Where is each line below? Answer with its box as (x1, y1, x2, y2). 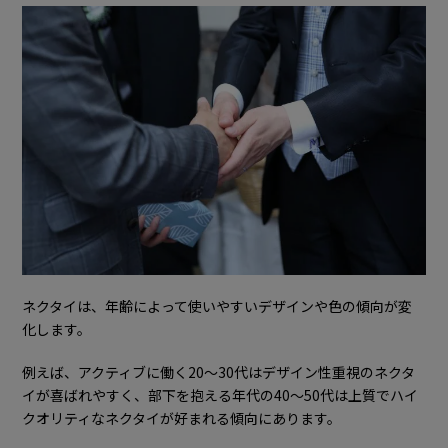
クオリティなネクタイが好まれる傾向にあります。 (22, 407, 342, 428)
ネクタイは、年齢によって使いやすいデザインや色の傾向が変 (22, 295, 413, 316)
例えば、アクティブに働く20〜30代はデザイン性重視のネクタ (22, 361, 416, 382)
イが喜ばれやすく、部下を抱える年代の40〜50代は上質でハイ (22, 384, 419, 405)
